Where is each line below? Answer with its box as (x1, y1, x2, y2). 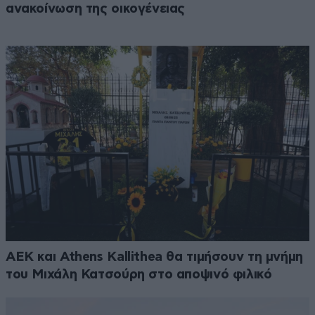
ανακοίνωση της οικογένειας (6, 1, 186, 15)
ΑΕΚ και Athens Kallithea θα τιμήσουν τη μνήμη (6, 250, 303, 264)
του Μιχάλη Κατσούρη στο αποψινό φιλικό (6, 268, 272, 282)
